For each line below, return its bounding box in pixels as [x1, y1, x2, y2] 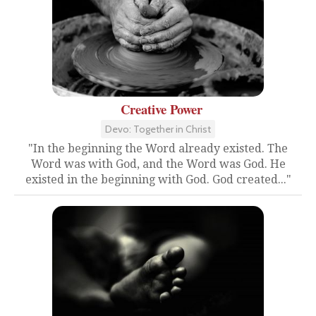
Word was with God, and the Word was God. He [30, 157, 286, 171]
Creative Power [121, 99, 202, 119]
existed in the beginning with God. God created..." [25, 173, 291, 186]
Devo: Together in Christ [105, 123, 211, 135]
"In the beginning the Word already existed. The [28, 142, 288, 155]
